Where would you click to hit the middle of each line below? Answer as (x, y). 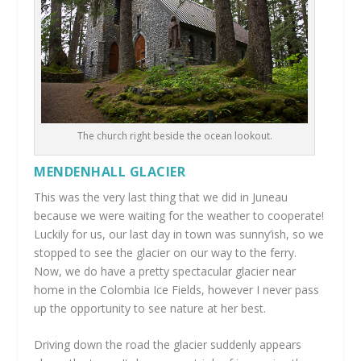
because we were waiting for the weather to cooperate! (179, 215)
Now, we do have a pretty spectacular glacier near (165, 271)
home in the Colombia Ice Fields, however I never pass (177, 289)
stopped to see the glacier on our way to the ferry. (166, 252)
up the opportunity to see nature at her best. (150, 308)
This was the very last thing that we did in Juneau (161, 197)
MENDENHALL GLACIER (110, 171)
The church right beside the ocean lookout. (174, 135)
